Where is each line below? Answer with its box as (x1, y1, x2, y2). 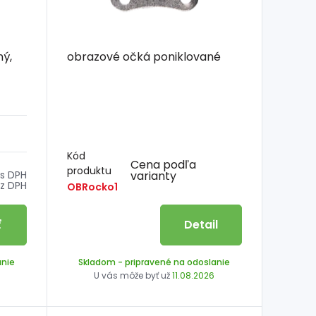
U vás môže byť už (94, 269, 173, 281)
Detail (183, 216, 218, 233)
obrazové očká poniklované (66, 48, 221, 65)
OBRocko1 (66, 179, 118, 194)
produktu (66, 163, 111, 178)
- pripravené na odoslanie (116, 255, 231, 268)
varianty (130, 168, 177, 185)
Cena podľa (130, 157, 197, 174)
